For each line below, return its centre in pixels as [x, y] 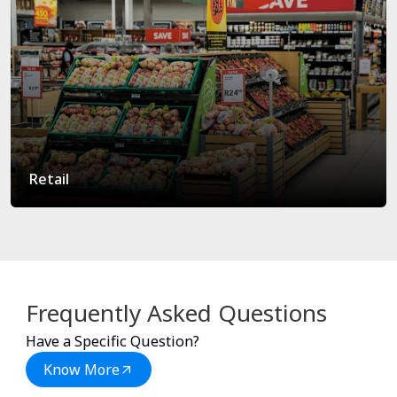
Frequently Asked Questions [176, 312]
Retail [49, 179]
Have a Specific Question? [113, 341]
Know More [82, 369]
